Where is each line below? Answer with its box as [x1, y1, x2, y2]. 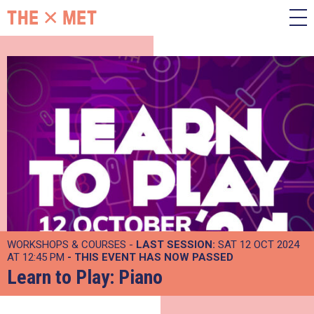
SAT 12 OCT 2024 [215, 238, 299, 251]
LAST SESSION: [136, 238, 215, 251]
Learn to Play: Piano [7, 266, 163, 289]
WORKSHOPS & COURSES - [7, 238, 136, 251]
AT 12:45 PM [7, 251, 67, 264]
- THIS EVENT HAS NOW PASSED [67, 251, 233, 264]
